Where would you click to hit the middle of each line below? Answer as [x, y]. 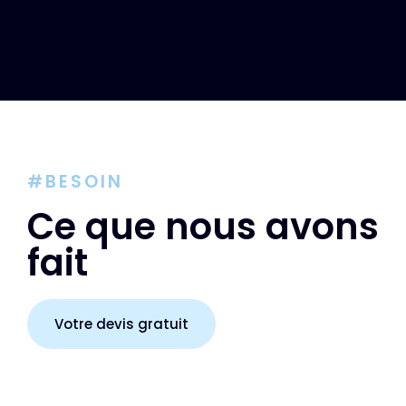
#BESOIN [75, 182]
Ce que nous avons [203, 227]
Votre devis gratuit [121, 324]
